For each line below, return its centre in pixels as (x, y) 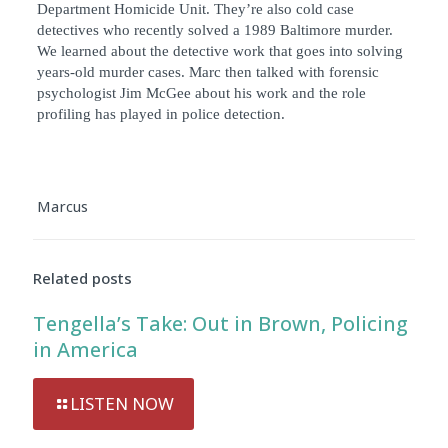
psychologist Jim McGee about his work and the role (201, 93)
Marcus (62, 206)
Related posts (82, 278)
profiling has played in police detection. (160, 114)
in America (85, 349)
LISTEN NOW (122, 403)
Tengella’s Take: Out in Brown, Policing (220, 323)
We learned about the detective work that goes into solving (219, 51)
